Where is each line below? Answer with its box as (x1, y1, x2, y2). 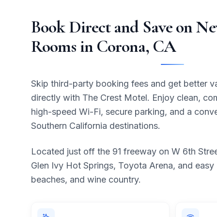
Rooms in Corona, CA (31, 36, 176, 57)
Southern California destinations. (31, 121, 160, 131)
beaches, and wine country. (31, 174, 141, 185)
